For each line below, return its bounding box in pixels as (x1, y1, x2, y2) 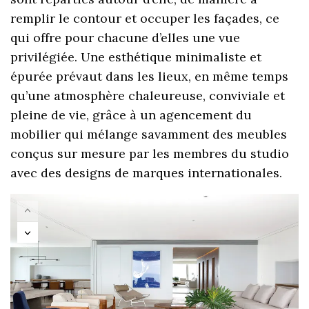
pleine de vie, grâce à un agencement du (10, 106, 252, 123)
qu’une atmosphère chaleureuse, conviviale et (10, 87, 286, 103)
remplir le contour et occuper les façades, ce (10, 10, 280, 26)
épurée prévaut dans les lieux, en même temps (10, 68, 289, 84)
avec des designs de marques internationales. (10, 164, 283, 181)
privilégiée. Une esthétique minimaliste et (10, 48, 262, 65)
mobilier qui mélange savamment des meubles (10, 126, 288, 142)
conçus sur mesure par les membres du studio (10, 145, 290, 161)
